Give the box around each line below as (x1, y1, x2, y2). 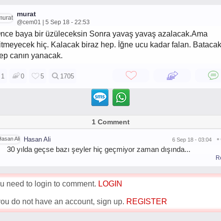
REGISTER (126, 197, 167, 206)
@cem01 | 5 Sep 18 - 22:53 (17, 19, 90, 26)
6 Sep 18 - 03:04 (172, 136, 212, 143)
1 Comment (91, 118, 130, 126)
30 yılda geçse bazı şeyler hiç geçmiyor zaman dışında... (7, 145, 190, 153)
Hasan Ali (24, 136, 51, 143)
